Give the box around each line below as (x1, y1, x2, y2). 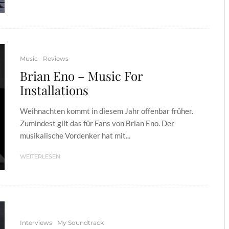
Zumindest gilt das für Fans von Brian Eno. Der (20, 118, 174, 128)
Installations (20, 81, 88, 98)
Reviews (43, 54, 68, 62)
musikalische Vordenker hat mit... (20, 130, 130, 140)
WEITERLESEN (20, 152, 60, 160)
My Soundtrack (57, 219, 104, 227)
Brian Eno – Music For (20, 67, 143, 84)
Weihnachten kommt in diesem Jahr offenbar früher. (20, 106, 193, 116)
